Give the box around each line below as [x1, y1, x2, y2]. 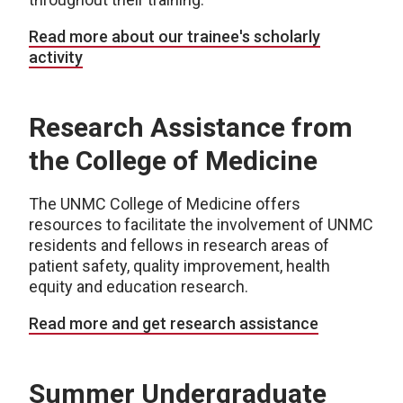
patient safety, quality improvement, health [29, 256, 330, 275]
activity [29, 48, 83, 67]
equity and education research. [29, 277, 248, 296]
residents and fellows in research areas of [29, 236, 329, 255]
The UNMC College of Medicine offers [29, 194, 300, 213]
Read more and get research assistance [29, 314, 318, 333]
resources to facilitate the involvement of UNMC [29, 215, 373, 234]
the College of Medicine [29, 145, 318, 176]
